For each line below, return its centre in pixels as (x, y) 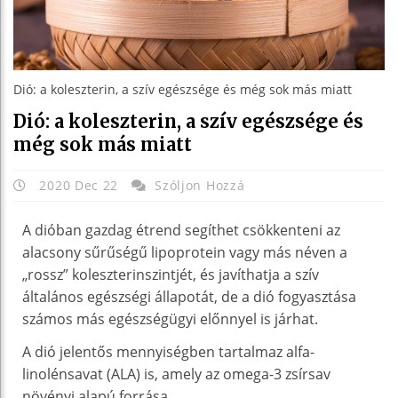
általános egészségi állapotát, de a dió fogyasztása (189, 296)
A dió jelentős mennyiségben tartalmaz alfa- (168, 351)
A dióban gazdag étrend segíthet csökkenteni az (181, 230)
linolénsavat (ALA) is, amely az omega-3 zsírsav (176, 374)
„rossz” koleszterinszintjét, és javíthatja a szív (171, 274)
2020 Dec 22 (79, 185)
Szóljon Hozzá (200, 185)
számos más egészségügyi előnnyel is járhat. (170, 318)
